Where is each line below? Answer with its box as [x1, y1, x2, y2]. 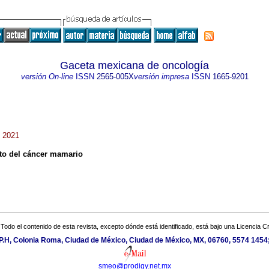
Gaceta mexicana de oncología [60, 59, 209, 71]
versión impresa [133, 72, 189, 81]
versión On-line [20, 72, 73, 81]
